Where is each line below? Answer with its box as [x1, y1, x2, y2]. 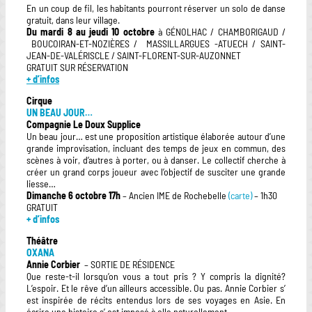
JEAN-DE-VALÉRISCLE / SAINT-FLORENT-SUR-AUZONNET [26, 49, 241, 61]
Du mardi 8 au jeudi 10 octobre [26, 25, 158, 38]
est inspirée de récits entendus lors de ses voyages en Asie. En [26, 293, 286, 306]
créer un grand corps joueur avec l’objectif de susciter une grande [26, 165, 286, 178]
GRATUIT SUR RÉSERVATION [26, 61, 128, 73]
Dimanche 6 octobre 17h [26, 189, 123, 201]
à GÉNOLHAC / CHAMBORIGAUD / [157, 25, 286, 38]
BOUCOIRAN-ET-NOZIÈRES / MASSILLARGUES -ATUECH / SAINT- [26, 37, 286, 49]
